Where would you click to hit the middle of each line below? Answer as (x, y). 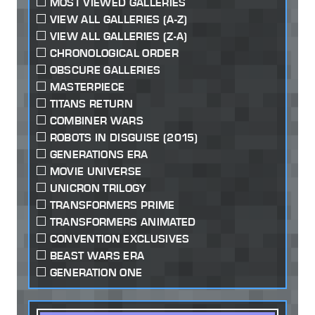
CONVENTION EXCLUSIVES (120, 238)
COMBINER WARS (96, 120)
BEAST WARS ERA (97, 255)
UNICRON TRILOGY (98, 188)
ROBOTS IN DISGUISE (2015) (124, 137)
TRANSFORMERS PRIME (112, 205)
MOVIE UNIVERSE (96, 171)
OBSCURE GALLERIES (105, 70)
